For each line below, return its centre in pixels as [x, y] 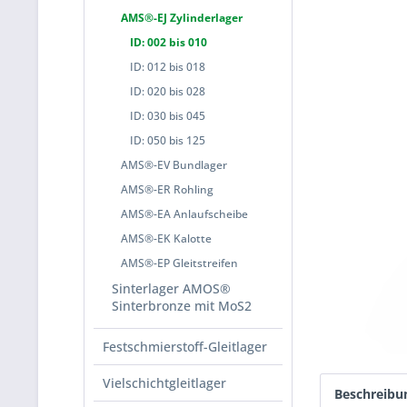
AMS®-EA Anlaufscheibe [184, 214]
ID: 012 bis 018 [168, 67]
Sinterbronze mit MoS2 [182, 306]
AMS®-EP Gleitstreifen [179, 263]
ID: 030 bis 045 [168, 116]
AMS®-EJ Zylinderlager [182, 18]
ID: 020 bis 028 [168, 91]
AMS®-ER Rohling [167, 189]
